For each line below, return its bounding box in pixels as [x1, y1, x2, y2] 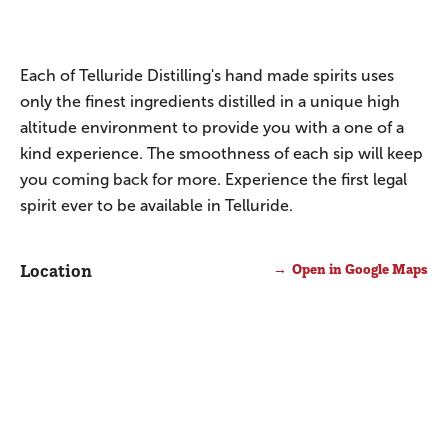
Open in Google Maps [292, 259, 428, 278]
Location [20, 258, 92, 282]
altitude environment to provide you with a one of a [20, 118, 404, 136]
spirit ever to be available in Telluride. [20, 196, 293, 214]
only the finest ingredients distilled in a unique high [20, 92, 400, 110]
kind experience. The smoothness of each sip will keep [20, 144, 423, 162]
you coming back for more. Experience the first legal [20, 170, 407, 188]
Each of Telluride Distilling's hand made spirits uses [20, 66, 394, 84]
